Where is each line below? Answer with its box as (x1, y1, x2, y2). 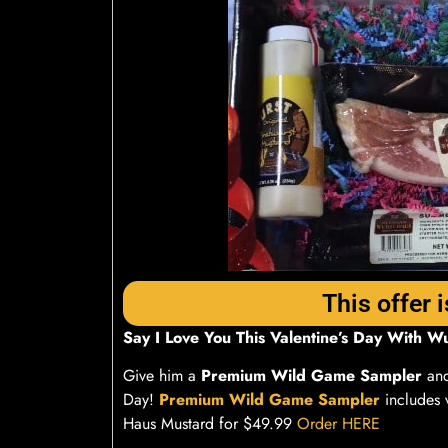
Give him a (123, 364, 201, 388)
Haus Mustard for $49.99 (123, 412, 297, 436)
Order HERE (297, 412, 380, 436)
